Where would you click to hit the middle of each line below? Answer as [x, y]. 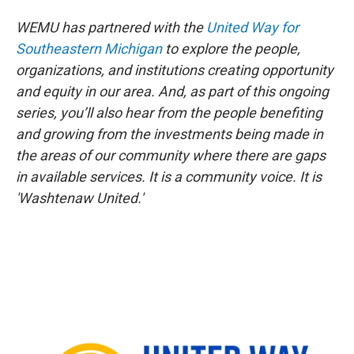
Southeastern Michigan [89, 48]
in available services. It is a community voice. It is [169, 176]
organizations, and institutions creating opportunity [175, 70]
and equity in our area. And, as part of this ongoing [172, 91]
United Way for [252, 27]
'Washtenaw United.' [79, 198]
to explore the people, [231, 48]
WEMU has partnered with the [111, 27]
